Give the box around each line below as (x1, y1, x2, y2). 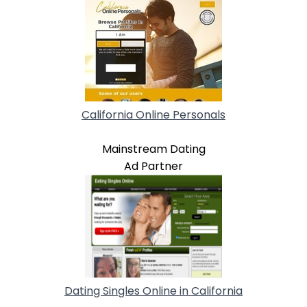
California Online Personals (82, 106, 225, 123)
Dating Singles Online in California (64, 282, 243, 299)
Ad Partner (124, 158, 183, 174)
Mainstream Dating (101, 140, 206, 157)
